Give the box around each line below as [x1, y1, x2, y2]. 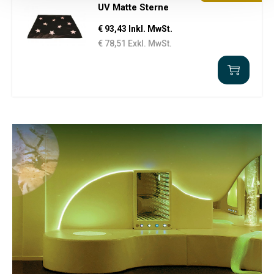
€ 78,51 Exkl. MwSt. [98, 39, 172, 48]
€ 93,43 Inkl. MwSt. [98, 24, 172, 34]
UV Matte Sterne [98, 2, 169, 13]
